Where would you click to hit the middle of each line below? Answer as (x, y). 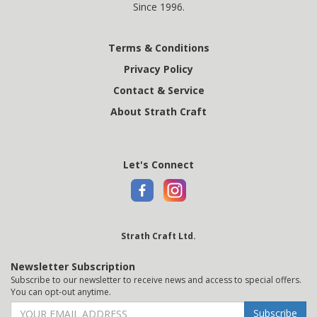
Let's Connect (158, 165)
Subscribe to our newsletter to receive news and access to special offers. (156, 280)
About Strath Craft (158, 111)
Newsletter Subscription (73, 266)
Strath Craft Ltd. (158, 236)
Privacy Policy (158, 69)
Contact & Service (158, 90)
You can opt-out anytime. (61, 292)
